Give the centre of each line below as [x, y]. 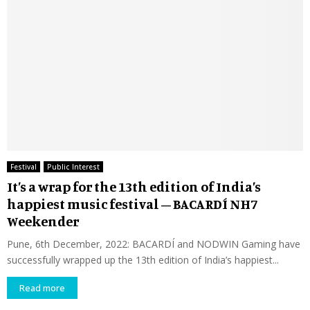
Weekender [43, 221]
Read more [42, 288]
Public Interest [73, 167]
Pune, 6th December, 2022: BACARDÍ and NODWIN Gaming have [154, 244]
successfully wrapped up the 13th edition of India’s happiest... [143, 260]
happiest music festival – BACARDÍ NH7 [132, 204]
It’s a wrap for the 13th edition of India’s [134, 187]
